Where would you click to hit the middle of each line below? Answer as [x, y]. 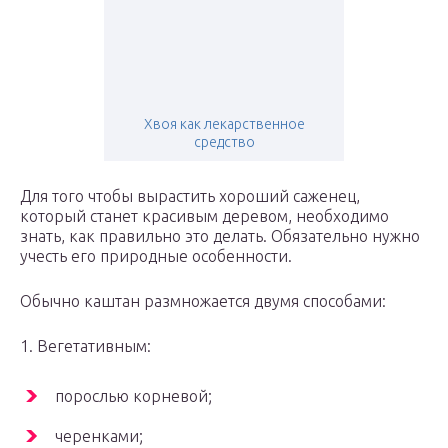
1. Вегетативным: [85, 346]
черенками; [99, 436]
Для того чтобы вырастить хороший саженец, [190, 196]
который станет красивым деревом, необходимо [204, 216]
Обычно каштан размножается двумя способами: [203, 301]
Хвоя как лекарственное [224, 124]
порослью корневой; [133, 396]
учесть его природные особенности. [156, 256]
